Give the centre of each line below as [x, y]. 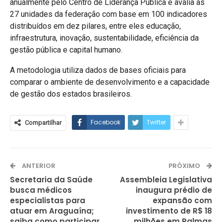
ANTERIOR [38, 166]
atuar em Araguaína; [52, 211]
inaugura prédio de [174, 190]
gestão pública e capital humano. [66, 50]
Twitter [156, 122]
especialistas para [48, 200]
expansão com [182, 200]
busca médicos [41, 190]
